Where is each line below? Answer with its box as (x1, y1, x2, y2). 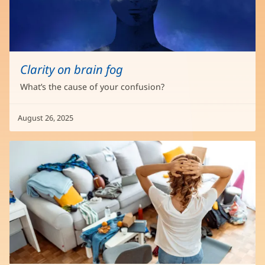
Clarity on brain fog (20, 60, 123, 77)
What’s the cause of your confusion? (20, 80, 164, 92)
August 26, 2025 (18, 112, 74, 123)
